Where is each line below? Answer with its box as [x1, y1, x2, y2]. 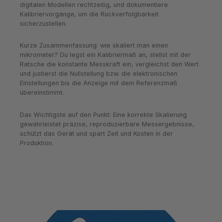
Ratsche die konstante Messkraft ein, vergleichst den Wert [20, 60, 199, 68]
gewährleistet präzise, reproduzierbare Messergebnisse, [20, 120, 194, 128]
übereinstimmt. [20, 89, 64, 97]
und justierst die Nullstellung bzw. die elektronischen [20, 70, 177, 78]
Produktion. [20, 139, 54, 147]
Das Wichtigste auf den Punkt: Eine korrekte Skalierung [20, 111, 187, 119]
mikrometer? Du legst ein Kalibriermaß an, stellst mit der [20, 51, 191, 59]
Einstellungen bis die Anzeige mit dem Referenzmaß [20, 79, 177, 87]
